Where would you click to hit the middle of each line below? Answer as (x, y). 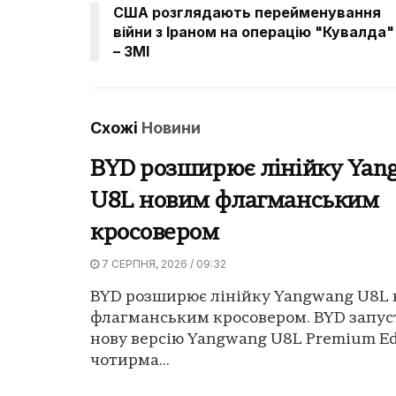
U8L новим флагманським (235, 202)
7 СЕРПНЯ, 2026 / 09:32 (163, 264)
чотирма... (130, 362)
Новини (171, 128)
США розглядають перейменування (247, 13)
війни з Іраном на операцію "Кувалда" (254, 32)
